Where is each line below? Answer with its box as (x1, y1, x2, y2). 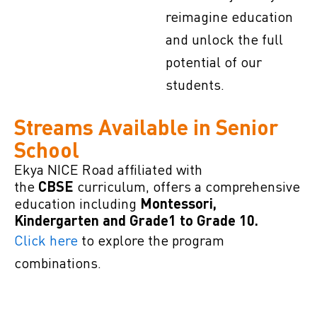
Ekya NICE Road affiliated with (14, 160, 202, 178)
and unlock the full (166, 30, 283, 48)
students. (166, 75, 224, 93)
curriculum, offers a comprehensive (74, 177, 300, 195)
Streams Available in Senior (14, 114, 278, 139)
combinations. (14, 253, 101, 272)
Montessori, (140, 195, 217, 212)
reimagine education (166, 7, 293, 25)
